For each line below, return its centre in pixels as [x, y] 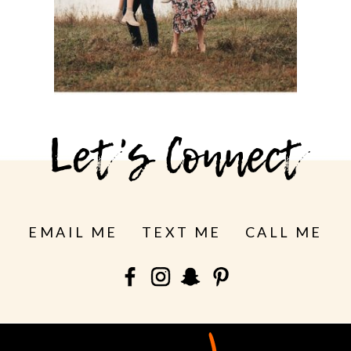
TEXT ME [181, 232]
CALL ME [284, 232]
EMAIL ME [73, 232]
